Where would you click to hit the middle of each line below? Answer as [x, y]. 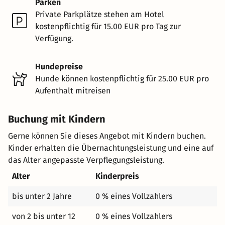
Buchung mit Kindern [57, 119]
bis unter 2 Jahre [42, 196]
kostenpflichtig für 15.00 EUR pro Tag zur [108, 26]
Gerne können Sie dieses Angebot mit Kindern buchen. [107, 136]
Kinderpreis [117, 176]
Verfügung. [54, 38]
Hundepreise [59, 66]
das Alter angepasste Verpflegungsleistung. [86, 160]
